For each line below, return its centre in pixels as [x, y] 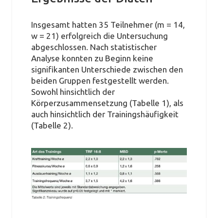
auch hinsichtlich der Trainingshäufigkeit [105, 114]
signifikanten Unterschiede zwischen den [107, 69]
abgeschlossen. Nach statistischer [94, 47]
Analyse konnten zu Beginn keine [92, 58]
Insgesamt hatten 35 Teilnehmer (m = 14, [108, 24]
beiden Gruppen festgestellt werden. [100, 80]
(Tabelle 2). [52, 125]
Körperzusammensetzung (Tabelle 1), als [107, 103]
